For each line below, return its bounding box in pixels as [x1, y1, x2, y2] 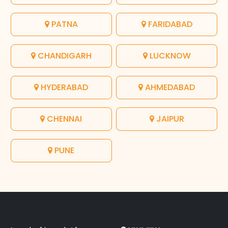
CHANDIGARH [35, 50, 92, 62]
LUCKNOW [147, 50, 191, 62]
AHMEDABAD [143, 81, 195, 93]
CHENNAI [45, 113, 82, 125]
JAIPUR [154, 113, 184, 125]
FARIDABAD [146, 18, 192, 30]
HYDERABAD [39, 81, 89, 93]
